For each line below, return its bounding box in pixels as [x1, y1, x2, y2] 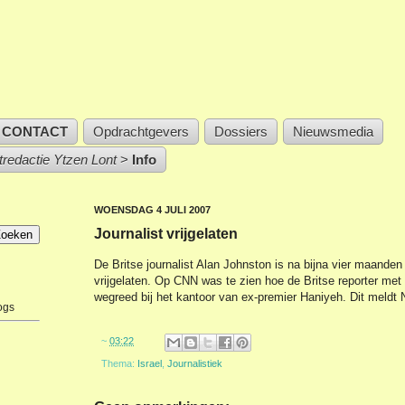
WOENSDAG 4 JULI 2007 [94, 204, 211, 215]
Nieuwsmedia [293, 124, 373, 139]
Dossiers [214, 124, 268, 139]
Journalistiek [167, 357, 222, 369]
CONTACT [2, 124, 68, 139]
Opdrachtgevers [93, 124, 189, 139]
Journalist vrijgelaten [94, 226, 238, 241]
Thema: [101, 357, 137, 369]
